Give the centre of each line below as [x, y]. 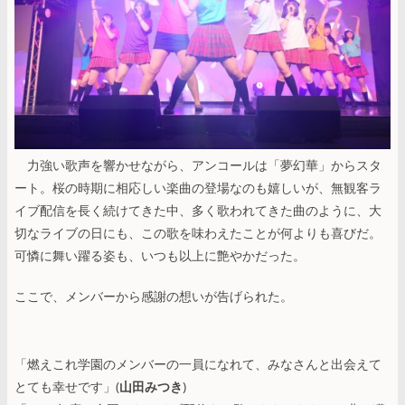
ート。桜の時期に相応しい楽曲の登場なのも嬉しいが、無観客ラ [198, 187]
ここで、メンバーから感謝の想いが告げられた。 [154, 296]
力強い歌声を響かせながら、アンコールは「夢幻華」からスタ [198, 165]
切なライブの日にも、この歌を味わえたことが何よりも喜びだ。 [198, 232]
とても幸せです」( [67, 386]
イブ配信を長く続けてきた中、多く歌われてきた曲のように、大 [198, 210]
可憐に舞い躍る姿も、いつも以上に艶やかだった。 [160, 255]
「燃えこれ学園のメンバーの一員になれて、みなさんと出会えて [198, 363]
